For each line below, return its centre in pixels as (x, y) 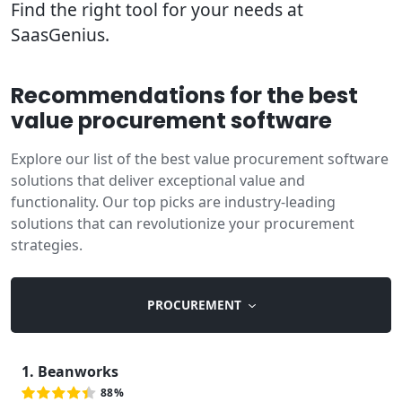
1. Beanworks (70, 371)
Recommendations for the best (184, 96)
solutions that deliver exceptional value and (158, 180)
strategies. (47, 245)
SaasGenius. (60, 35)
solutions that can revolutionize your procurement (183, 223)
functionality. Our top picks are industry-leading (173, 202)
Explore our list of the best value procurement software (200, 159)
